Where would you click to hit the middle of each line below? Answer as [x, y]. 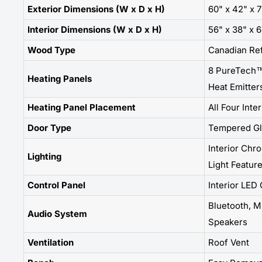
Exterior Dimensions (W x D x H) [96, 9]
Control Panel [56, 185]
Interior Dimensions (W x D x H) [95, 29]
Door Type [49, 127]
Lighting [44, 156]
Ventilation [51, 242]
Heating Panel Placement [82, 107]
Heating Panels [60, 78]
